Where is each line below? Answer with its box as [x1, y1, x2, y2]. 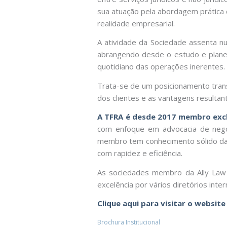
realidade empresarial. [97, 18, 175, 28]
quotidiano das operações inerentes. [97, 61, 225, 71]
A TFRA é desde [97, 111, 158, 122]
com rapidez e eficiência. [97, 148, 182, 158]
